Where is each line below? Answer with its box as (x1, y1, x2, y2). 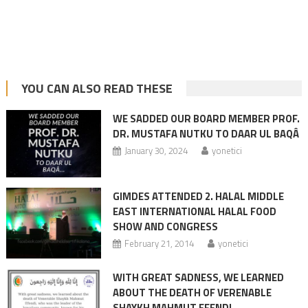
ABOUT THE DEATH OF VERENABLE (112, 285, 272, 301)
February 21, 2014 (124, 236, 194, 251)
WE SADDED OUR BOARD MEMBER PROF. (112, 110, 300, 126)
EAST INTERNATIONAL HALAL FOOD (112, 203, 276, 220)
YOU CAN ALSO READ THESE (21, 78, 173, 98)
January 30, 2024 (124, 143, 188, 157)
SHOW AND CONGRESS (112, 219, 218, 235)
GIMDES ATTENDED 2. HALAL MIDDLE (112, 188, 284, 205)
